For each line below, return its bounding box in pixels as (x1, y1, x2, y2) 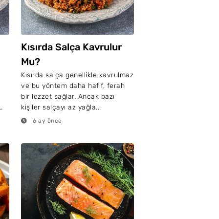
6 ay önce (31, 117, 62, 124)
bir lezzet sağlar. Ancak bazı (21, 92, 115, 101)
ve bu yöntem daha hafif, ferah (21, 82, 125, 90)
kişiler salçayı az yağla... (21, 103, 101, 111)
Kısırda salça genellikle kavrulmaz (21, 71, 133, 79)
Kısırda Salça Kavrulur (21, 41, 122, 53)
